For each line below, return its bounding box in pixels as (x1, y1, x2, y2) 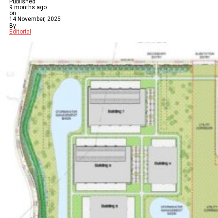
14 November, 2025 (9, 16, 61, 22)
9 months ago (9, 4, 47, 11)
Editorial (9, 28, 31, 35)
